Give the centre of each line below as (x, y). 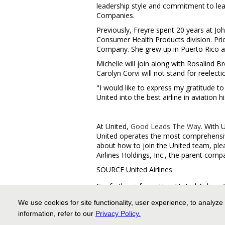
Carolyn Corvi (118, 73)
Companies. (116, 15)
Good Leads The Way (166, 126)
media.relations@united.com (143, 196)
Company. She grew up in (139, 49)
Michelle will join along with (142, 64)
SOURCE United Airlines (134, 170)
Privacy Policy (117, 213)
